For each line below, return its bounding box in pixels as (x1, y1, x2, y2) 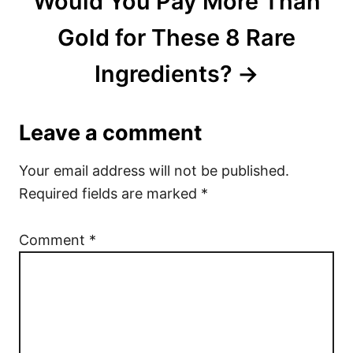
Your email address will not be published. (19, 162, 289, 180)
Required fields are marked (19, 185, 201, 203)
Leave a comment (19, 120, 202, 147)
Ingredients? (95, 60, 233, 88)
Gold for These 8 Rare (58, 24, 295, 52)
